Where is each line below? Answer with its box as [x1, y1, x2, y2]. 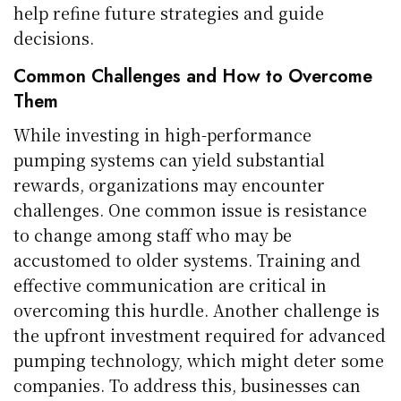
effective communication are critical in [13, 272, 328, 296]
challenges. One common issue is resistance [13, 197, 368, 221]
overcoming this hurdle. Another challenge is [13, 297, 380, 321]
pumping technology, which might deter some [13, 347, 385, 371]
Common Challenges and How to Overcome [13, 63, 372, 90]
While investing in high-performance [13, 122, 312, 146]
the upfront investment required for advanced [13, 322, 387, 346]
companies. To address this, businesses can [13, 372, 362, 397]
